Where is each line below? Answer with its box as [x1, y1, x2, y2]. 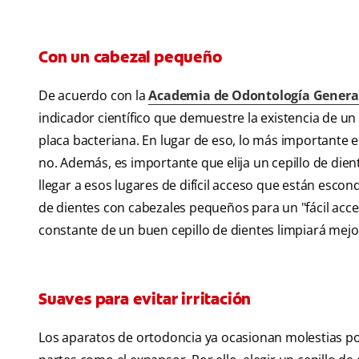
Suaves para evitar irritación [38, 288, 252, 310]
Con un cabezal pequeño [38, 46, 222, 68]
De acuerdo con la [38, 87, 149, 105]
